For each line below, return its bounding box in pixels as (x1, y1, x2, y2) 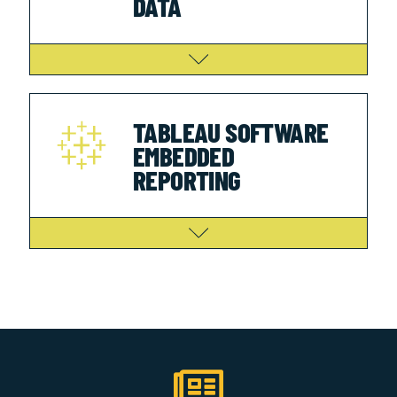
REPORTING (133, 162, 241, 196)
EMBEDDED (133, 138, 235, 172)
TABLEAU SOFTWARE (133, 114, 329, 148)
